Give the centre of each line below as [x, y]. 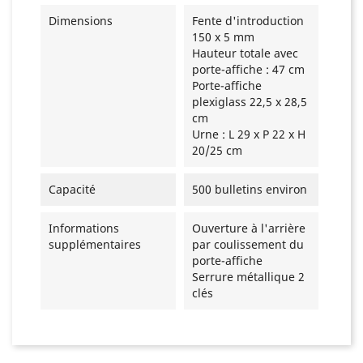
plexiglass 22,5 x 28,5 [249, 102]
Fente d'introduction [248, 21]
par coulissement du [248, 245]
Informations [84, 228]
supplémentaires [95, 245]
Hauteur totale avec [245, 53]
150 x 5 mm [223, 37]
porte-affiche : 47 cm [248, 70]
